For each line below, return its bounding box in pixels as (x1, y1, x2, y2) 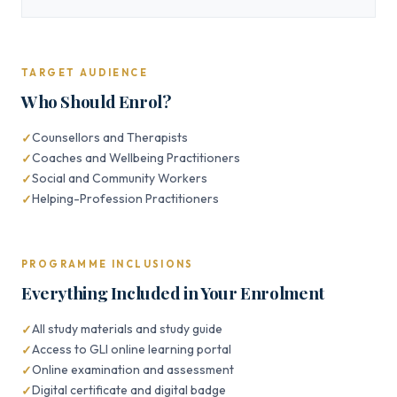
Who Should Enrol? (21, 90, 171, 113)
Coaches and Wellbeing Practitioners (32, 150, 240, 166)
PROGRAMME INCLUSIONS (21, 258, 194, 270)
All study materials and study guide (32, 321, 222, 337)
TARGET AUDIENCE (21, 66, 148, 79)
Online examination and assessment (32, 362, 234, 378)
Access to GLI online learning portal (32, 341, 231, 357)
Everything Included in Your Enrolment (21, 281, 324, 304)
